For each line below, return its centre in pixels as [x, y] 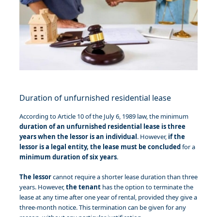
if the [177, 137]
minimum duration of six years [68, 157]
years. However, [43, 187]
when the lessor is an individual [87, 137]
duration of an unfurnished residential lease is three [102, 127]
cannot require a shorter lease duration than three [124, 177]
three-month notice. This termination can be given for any [103, 208]
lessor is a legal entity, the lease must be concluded [100, 147]
